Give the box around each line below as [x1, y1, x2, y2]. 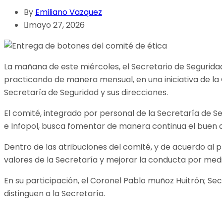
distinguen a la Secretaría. [4, 188, 105, 200]
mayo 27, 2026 [29, 19, 85, 31]
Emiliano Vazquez [35, 6, 102, 18]
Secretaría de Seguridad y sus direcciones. [4, 87, 168, 99]
